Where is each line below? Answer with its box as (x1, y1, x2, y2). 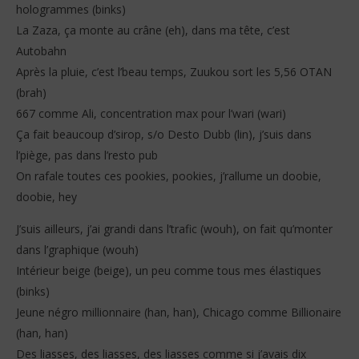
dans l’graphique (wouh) (16, 242, 139, 258)
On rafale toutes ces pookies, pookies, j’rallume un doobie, (16, 168, 321, 184)
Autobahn (16, 43, 67, 59)
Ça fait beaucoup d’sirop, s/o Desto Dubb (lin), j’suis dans (16, 127, 312, 143)
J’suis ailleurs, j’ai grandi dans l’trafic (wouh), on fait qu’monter (16, 221, 333, 237)
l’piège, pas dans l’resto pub (16, 147, 158, 163)
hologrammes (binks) (16, 2, 126, 18)
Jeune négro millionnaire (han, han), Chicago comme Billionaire (16, 305, 341, 321)
